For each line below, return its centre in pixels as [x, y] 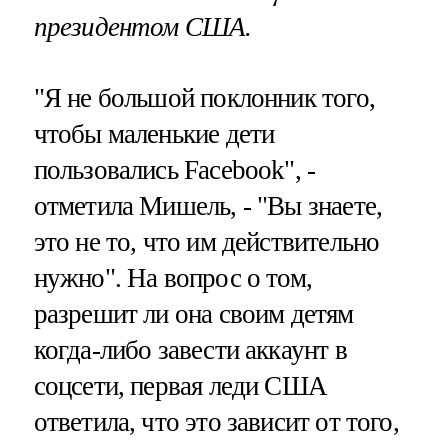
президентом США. [142, 26]
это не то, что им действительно [206, 241]
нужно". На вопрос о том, [173, 277]
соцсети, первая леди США [180, 385]
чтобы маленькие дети [154, 133]
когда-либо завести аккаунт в [190, 349]
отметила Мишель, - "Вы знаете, [208, 205]
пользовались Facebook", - [174, 169]
